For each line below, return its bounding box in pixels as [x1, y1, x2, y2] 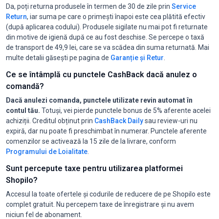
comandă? [6, 81, 44, 91]
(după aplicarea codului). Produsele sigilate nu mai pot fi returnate [6, 22, 208, 31]
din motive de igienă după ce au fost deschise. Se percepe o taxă [6, 33, 204, 41]
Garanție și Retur [110, 53, 164, 62]
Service [172, 2, 196, 10]
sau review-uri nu [143, 116, 197, 125]
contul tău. [6, 106, 40, 114]
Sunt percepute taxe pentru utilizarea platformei [6, 163, 183, 173]
